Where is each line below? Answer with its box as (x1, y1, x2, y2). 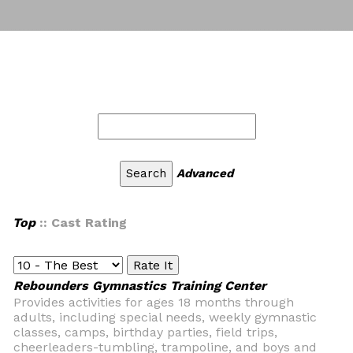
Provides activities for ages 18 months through (13, 295, 294, 310)
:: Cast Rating (35, 215, 127, 230)
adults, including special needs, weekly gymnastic (13, 310, 317, 325)
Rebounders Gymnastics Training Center (13, 278, 266, 293)
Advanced (176, 166, 233, 180)
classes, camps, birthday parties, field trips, (13, 325, 277, 340)
